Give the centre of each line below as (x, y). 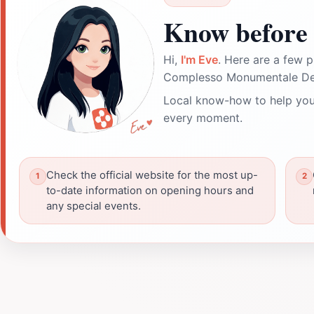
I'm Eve (199, 59)
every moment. (203, 117)
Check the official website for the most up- (152, 175)
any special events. (94, 206)
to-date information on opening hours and (150, 190)
